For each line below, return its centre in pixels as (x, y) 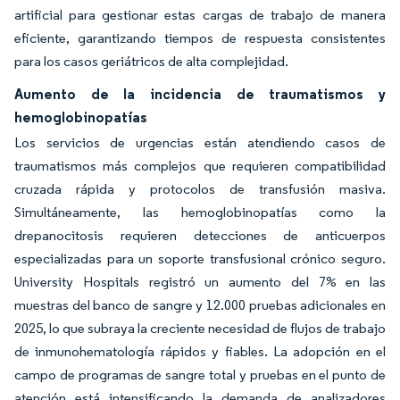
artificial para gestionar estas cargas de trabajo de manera (200, 15)
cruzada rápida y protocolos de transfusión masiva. (200, 189)
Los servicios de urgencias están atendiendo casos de (200, 142)
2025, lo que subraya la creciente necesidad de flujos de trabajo (200, 328)
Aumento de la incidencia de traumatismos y (200, 94)
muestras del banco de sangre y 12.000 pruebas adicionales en (200, 305)
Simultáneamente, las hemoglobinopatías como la (200, 212)
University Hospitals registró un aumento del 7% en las (200, 282)
